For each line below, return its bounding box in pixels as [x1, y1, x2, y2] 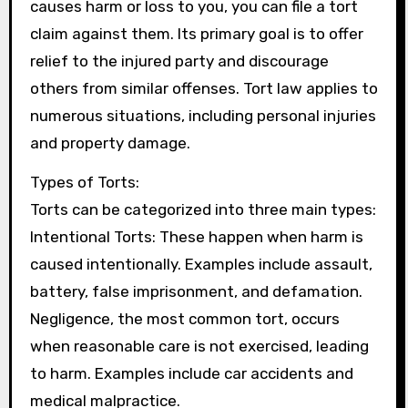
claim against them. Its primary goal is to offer [29, 24, 363, 43]
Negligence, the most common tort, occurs [29, 309, 340, 328]
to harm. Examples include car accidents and [29, 363, 353, 382]
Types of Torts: [29, 172, 139, 191]
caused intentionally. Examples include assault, [29, 254, 372, 273]
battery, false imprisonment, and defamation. [29, 281, 362, 301]
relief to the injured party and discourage [29, 51, 329, 70]
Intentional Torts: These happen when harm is [29, 227, 363, 246]
